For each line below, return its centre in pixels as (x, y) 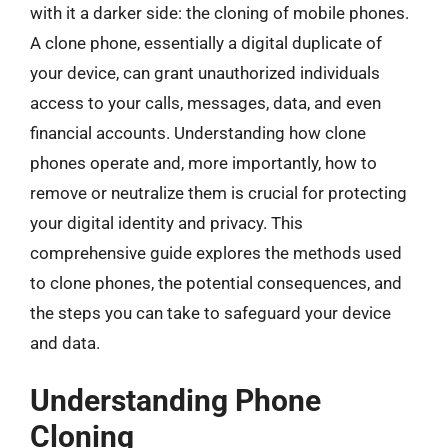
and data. (65, 342)
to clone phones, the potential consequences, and (216, 282)
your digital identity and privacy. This (166, 222)
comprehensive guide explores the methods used (216, 252)
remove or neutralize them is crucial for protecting (218, 192)
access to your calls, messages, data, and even (205, 102)
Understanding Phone (175, 400)
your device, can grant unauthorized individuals (205, 72)
